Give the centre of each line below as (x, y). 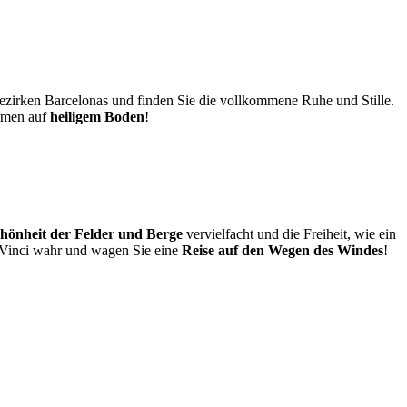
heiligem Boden (97, 116)
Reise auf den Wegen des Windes (283, 251)
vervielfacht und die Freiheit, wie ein (289, 234)
